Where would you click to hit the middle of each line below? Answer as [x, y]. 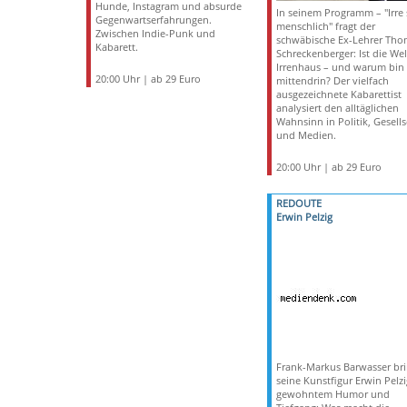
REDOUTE [298, 203]
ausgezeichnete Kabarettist [338, 94]
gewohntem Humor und [333, 394]
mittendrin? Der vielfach [332, 80]
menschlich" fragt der [325, 26]
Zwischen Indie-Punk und [155, 33]
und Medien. [306, 135]
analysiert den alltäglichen [337, 108]
